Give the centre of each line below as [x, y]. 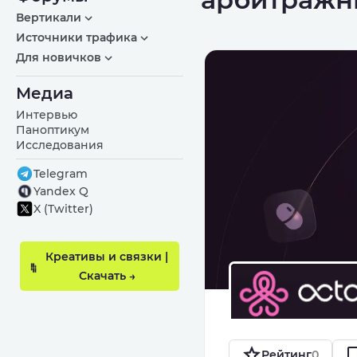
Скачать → [107, 276]
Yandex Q [61, 191]
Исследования [60, 145]
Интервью [47, 115]
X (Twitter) [63, 208]
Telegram [61, 173]
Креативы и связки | [107, 257]
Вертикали [49, 18]
